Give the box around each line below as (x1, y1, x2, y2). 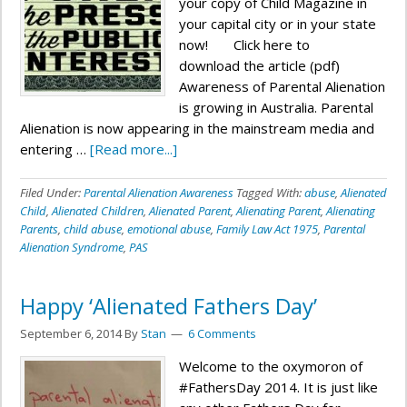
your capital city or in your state (179, 15, 376, 33)
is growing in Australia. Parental (179, 98, 373, 116)
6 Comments (188, 325, 256, 342)
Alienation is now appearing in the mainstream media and (20, 119, 374, 137)
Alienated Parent (149, 203, 231, 219)
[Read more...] (90, 140, 177, 158)
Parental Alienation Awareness (84, 184, 233, 201)
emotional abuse (127, 221, 211, 237)
